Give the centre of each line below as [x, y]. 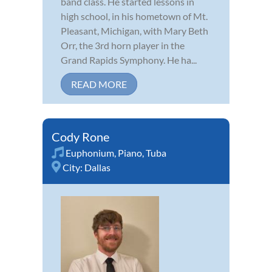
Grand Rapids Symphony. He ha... [129, 59]
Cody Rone [80, 136]
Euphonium [90, 152]
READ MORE [99, 84]
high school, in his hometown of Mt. [134, 16]
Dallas [97, 167]
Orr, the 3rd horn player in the [123, 45]
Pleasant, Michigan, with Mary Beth [134, 30]
